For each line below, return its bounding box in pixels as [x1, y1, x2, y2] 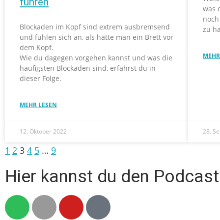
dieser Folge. [20, 74, 61, 83]
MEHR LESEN [20, 101, 57, 109]
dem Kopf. [20, 43, 54, 52]
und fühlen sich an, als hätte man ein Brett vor [20, 32, 173, 42]
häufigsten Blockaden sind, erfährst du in [20, 63, 156, 73]
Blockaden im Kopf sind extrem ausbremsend [20, 22, 170, 31]
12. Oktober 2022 [20, 127, 67, 136]
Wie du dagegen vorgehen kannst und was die [20, 53, 172, 62]
